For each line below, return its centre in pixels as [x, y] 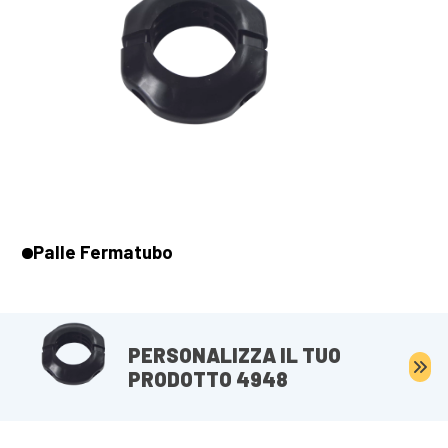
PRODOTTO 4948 [208, 379]
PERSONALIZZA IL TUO [235, 355]
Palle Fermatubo [103, 251]
